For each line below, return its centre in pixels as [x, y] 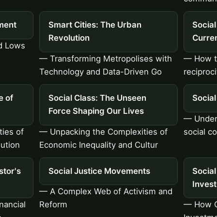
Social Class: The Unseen [97, 98]
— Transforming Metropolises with [106, 58]
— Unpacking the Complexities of [104, 132]
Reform [54, 205]
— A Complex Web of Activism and [106, 192]
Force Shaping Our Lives [96, 111]
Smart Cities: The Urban [95, 25]
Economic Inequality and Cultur [99, 145]
